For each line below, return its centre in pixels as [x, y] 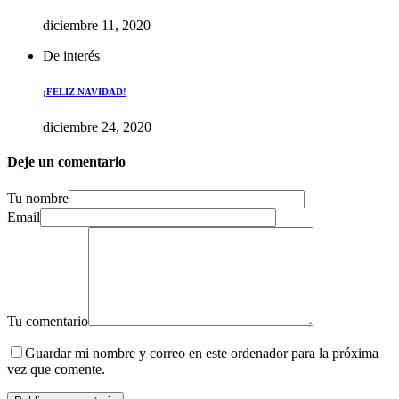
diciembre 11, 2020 [97, 26]
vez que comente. [56, 369]
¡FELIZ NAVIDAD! [85, 92]
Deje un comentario [66, 162]
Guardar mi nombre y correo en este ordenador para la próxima [202, 353]
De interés [71, 56]
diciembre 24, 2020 [97, 126]
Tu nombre [38, 198]
